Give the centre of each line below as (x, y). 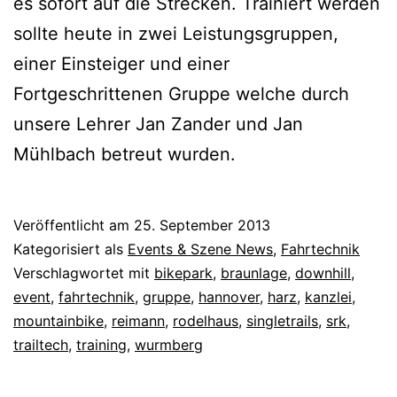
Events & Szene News (200, 249)
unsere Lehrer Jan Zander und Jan (158, 125)
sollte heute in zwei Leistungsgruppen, (176, 34)
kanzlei (328, 297)
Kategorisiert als (70, 249)
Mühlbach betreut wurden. (125, 155)
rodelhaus (206, 321)
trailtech (41, 345)
